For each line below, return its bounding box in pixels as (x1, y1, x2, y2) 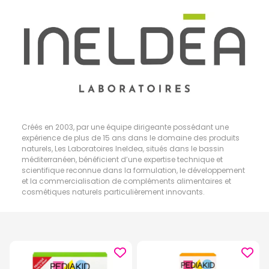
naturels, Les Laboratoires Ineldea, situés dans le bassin (22, 144, 224, 154)
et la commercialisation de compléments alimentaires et (22, 176, 231, 187)
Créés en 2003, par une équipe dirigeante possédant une (22, 122, 229, 133)
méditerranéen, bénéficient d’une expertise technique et (22, 154, 223, 165)
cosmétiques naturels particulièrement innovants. (22, 187, 205, 198)
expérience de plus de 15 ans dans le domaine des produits (22, 133, 240, 144)
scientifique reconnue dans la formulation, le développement (22, 165, 245, 176)
